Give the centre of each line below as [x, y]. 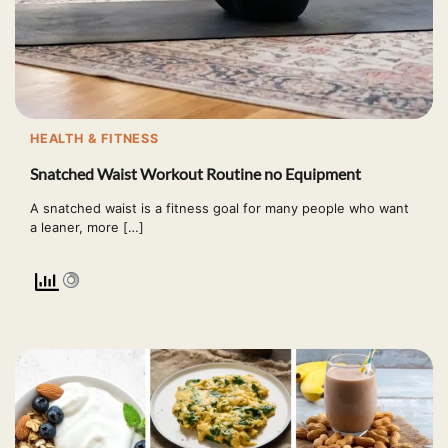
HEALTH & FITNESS [94, 139]
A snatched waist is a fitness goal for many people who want [219, 207]
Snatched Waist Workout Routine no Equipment [195, 173]
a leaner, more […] [87, 226]
